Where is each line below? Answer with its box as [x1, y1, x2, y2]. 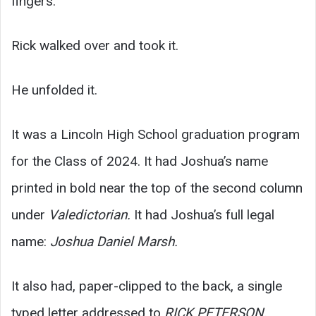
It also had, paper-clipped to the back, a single [11, 277, 282, 294]
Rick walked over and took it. [11, 37, 178, 54]
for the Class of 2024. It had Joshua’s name [11, 152, 268, 169]
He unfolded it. [11, 81, 97, 98]
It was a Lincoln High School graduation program [11, 126, 300, 142]
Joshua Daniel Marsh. [50, 233, 178, 250]
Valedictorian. [49, 206, 130, 223]
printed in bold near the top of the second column [11, 179, 303, 196]
